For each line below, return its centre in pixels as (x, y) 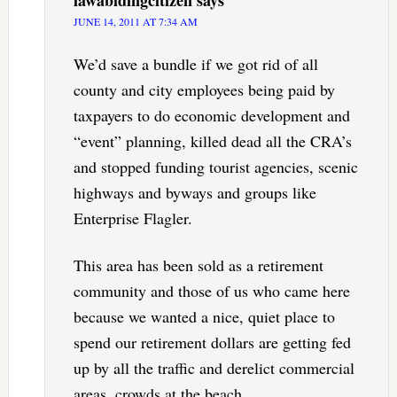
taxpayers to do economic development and (211, 116)
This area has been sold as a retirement (198, 265)
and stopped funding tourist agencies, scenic (215, 167)
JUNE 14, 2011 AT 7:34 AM (135, 22)
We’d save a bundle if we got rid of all (195, 64)
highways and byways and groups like (195, 193)
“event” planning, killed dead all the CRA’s (212, 141)
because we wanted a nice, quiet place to (204, 317)
